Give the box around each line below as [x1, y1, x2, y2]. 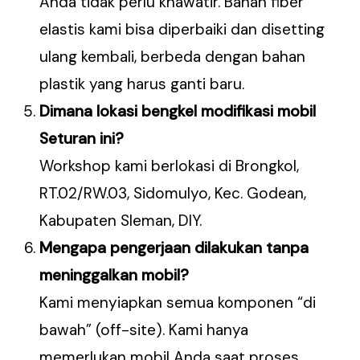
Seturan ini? [39, 129, 125, 149]
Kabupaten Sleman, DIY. [39, 211, 202, 231]
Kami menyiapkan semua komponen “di [39, 292, 317, 313]
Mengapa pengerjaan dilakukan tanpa [39, 238, 309, 259]
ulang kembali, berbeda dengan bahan [39, 47, 306, 67]
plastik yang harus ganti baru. [39, 74, 245, 95]
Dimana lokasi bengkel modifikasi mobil [39, 101, 317, 122]
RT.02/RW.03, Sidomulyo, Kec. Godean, [39, 183, 307, 204]
